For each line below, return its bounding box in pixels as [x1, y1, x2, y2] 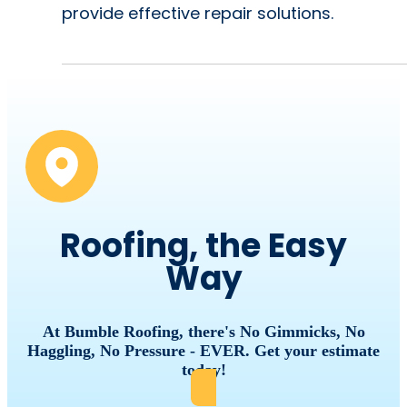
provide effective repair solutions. [62, 2, 338, 25]
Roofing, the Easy [60, 223, 347, 270]
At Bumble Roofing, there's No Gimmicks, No [42, 322, 365, 341]
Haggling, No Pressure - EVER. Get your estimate [27, 341, 380, 360]
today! [181, 360, 226, 379]
